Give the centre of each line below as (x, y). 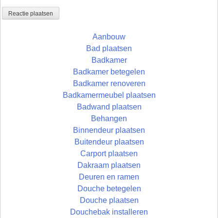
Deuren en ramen (109, 177)
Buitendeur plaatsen (109, 142)
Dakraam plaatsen (109, 165)
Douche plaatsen (109, 200)
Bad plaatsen (109, 48)
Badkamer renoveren (109, 83)
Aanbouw (109, 36)
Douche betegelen (109, 188)
